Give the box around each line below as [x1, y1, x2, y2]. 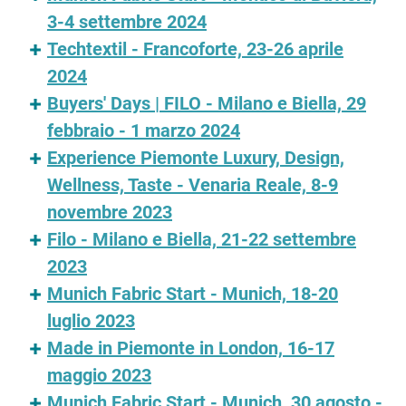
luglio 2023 [47, 310, 135, 332]
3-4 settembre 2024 [47, 11, 207, 33]
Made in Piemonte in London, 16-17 [47, 337, 334, 359]
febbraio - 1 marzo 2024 [47, 120, 240, 141]
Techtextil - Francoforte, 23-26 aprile [47, 38, 343, 60]
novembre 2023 [47, 201, 172, 223]
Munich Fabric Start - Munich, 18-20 [47, 283, 338, 304]
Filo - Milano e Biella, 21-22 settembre [47, 228, 356, 250]
